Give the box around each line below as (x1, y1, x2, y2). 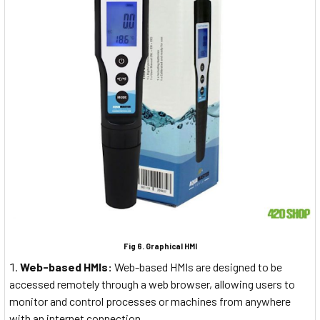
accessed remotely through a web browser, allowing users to (9, 276, 295, 291)
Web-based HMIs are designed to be (114, 259, 282, 274)
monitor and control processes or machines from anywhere (9, 294, 291, 308)
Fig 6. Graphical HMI (123, 241, 197, 251)
